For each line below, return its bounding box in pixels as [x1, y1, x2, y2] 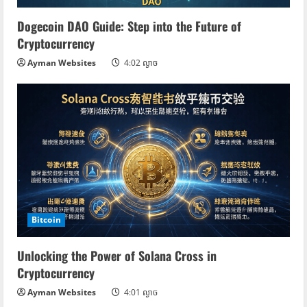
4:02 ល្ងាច [122, 56, 158, 69]
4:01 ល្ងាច [122, 286, 158, 298]
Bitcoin [32, 213, 61, 225]
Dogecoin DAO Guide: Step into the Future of [17, 16, 241, 35]
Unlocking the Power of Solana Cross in [17, 246, 217, 265]
